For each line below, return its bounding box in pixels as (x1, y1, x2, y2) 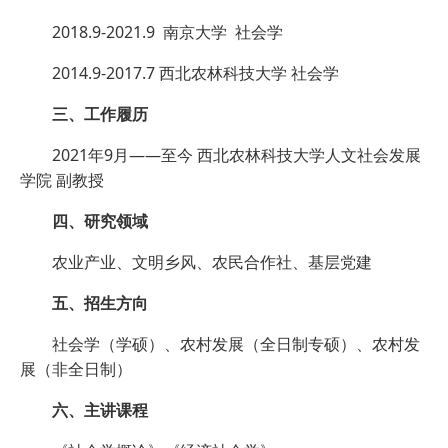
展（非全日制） (20, 358, 132, 381)
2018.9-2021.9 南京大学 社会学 (52, 21, 283, 44)
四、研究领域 (52, 210, 148, 233)
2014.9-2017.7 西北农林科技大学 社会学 (52, 62, 339, 85)
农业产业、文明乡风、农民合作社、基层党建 (52, 251, 372, 274)
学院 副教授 (20, 169, 104, 192)
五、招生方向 (52, 292, 148, 315)
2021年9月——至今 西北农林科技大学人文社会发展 (52, 144, 421, 167)
